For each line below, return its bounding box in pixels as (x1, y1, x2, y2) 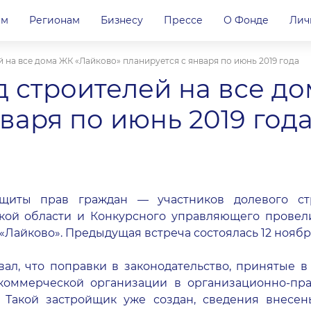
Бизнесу (101, 14, 143, 26)
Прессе (164, 14, 203, 26)
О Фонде (224, 14, 269, 26)
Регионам (29, 14, 80, 26)
